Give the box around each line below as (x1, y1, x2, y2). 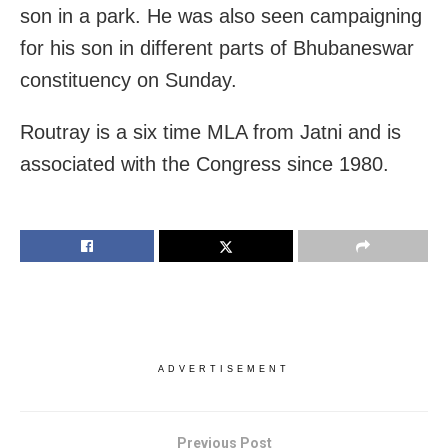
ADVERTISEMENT (158, 363, 290, 374)
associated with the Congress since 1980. (20, 152, 389, 175)
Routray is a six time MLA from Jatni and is (20, 120, 401, 143)
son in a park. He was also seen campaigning (20, 4, 422, 27)
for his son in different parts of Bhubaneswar (20, 36, 414, 59)
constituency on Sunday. (20, 68, 237, 91)
